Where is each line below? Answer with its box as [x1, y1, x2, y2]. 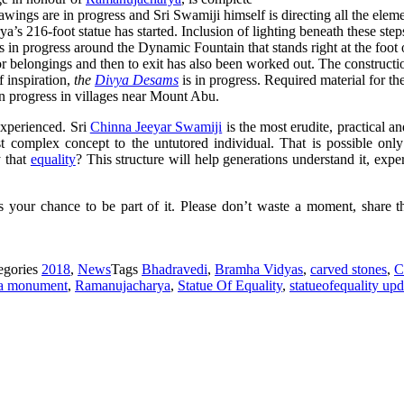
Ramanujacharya [75, 277, 170, 293]
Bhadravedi [142, 261, 207, 277]
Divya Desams [95, 71, 179, 87]
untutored [153, 134, 215, 151]
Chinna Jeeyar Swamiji [89, 118, 223, 134]
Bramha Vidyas [215, 261, 303, 277]
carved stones [310, 261, 387, 277]
